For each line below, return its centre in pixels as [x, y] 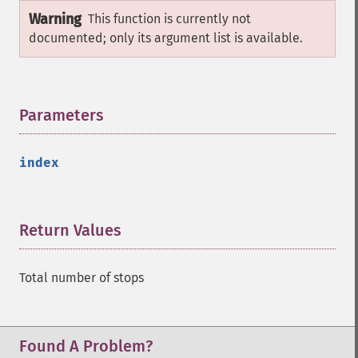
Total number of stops [82, 278]
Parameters [62, 115]
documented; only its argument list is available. [166, 38]
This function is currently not [169, 19]
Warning [55, 19]
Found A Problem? [86, 346]
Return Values [70, 230]
